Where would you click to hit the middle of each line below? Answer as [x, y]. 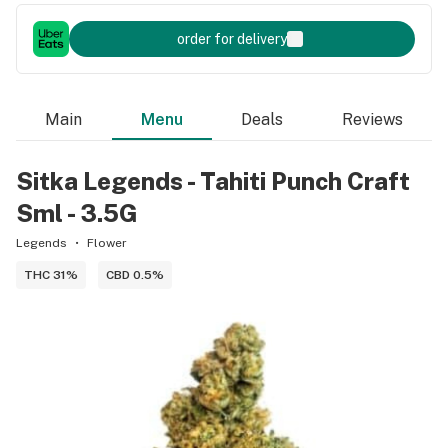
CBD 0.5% [135, 275]
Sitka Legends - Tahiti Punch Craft [213, 181]
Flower [107, 243]
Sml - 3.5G [77, 213]
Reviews [372, 119]
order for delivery [232, 39]
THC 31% [51, 275]
